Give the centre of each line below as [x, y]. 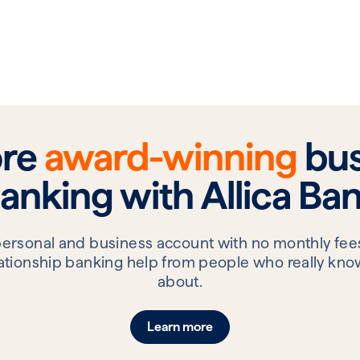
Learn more [180, 326]
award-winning [171, 156]
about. [180, 281]
